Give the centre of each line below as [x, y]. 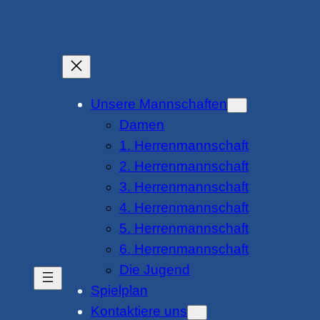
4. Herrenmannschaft [184, 208]
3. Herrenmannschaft [184, 187]
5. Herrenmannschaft [184, 229]
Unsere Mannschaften [159, 104]
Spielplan [119, 291]
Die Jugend [155, 270]
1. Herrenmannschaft [184, 146]
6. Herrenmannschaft [184, 249]
